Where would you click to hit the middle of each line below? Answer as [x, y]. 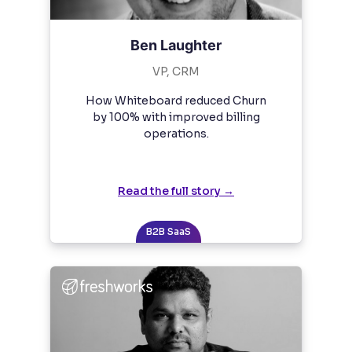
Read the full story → [176, 191]
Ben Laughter [176, 46]
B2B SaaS [168, 232]
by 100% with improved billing [176, 117]
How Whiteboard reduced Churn [176, 101]
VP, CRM [176, 72]
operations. [176, 134]
